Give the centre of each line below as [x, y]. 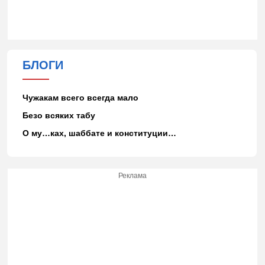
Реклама [132, 175]
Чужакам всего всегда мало [80, 97]
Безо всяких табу [59, 115]
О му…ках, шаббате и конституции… [99, 133]
